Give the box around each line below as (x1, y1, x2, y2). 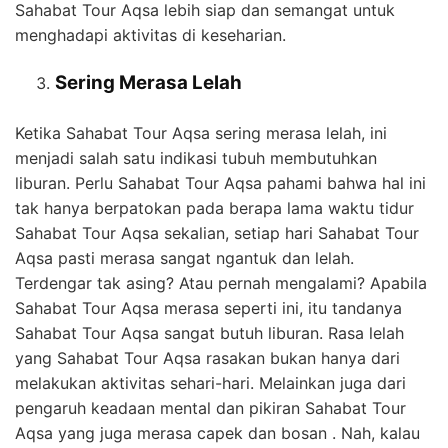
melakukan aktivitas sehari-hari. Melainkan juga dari (15, 372, 406, 393)
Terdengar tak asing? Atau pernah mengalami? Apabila (15, 272, 427, 293)
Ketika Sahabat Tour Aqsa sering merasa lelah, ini (15, 122, 387, 143)
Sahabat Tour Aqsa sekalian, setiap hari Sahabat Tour (15, 222, 419, 243)
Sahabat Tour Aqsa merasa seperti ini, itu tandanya (15, 297, 402, 318)
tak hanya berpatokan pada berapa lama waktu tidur (15, 197, 414, 218)
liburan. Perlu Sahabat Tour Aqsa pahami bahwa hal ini (15, 172, 426, 193)
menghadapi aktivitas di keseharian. (15, 24, 286, 45)
